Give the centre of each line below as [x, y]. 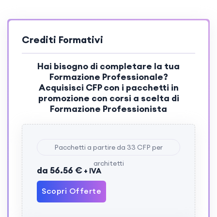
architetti [108, 163]
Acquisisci [62, 88]
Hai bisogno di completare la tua [108, 66]
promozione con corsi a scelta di [108, 98]
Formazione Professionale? [108, 77]
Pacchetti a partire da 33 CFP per [108, 147]
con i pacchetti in [140, 88]
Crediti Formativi [62, 40]
